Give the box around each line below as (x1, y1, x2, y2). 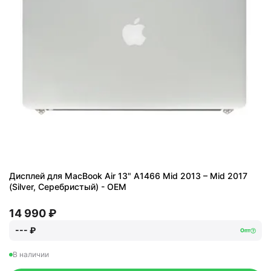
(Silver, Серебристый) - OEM (9, 181, 126, 192)
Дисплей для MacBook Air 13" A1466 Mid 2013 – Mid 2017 (9, 171, 247, 181)
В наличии (13, 250, 49, 259)
